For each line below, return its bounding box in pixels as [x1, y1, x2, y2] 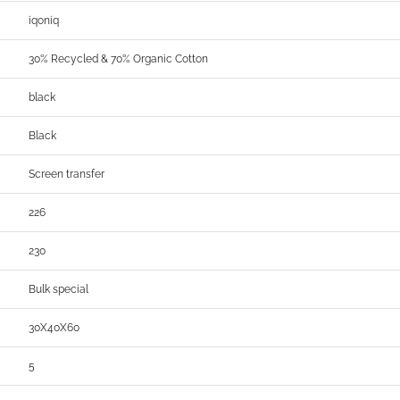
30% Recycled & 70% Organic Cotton [29, 53, 209, 66]
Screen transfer [29, 168, 105, 181]
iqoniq [29, 14, 60, 28]
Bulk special [29, 283, 89, 296]
